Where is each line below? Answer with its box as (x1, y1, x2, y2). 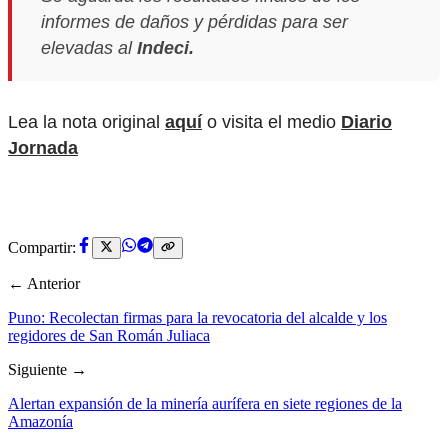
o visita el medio (202, 112, 341, 133)
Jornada (8, 138, 78, 159)
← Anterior (8, 274, 80, 292)
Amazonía (8, 412, 73, 430)
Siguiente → (8, 360, 87, 378)
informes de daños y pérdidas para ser (40, 12, 348, 33)
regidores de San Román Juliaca (8, 326, 210, 344)
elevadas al (40, 38, 137, 59)
